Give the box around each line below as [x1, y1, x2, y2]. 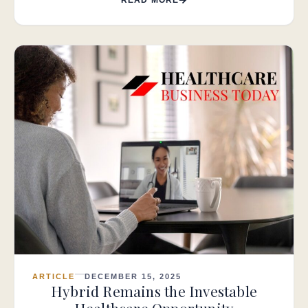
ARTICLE [32, 272, 75, 281]
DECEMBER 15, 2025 [84, 272, 181, 281]
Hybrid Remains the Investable [50, 281, 258, 301]
